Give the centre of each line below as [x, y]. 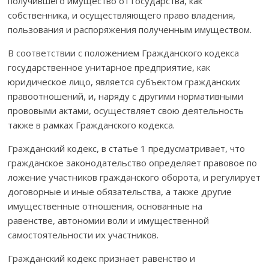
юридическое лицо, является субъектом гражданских [124, 81]
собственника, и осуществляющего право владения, [122, 15]
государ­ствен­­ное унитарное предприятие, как [109, 67]
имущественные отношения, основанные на [105, 206]
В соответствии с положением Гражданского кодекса [124, 53]
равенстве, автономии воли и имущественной [109, 220]
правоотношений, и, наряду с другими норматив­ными [126, 96]
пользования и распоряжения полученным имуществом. [130, 29]
